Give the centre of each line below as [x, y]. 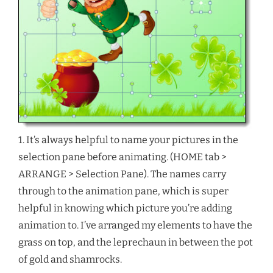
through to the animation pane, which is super [123, 191]
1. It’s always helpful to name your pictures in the [128, 140]
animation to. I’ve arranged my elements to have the [135, 225]
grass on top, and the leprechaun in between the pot [136, 243]
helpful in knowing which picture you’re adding [125, 208]
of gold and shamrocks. [70, 260]
